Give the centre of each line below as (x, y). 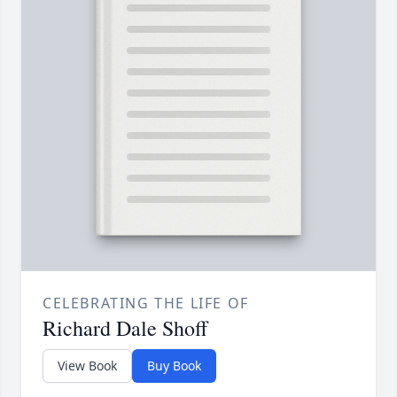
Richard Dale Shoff (125, 328)
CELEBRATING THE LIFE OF (146, 304)
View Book (87, 366)
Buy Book (174, 366)
